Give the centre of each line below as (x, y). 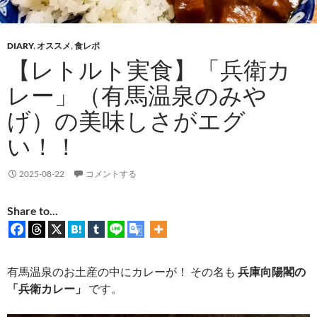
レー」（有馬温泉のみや (137, 96)
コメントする (111, 174)
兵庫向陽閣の (272, 272)
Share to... (33, 211)
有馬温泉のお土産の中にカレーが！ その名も (122, 272)
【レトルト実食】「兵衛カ (149, 70)
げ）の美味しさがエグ (126, 121)
